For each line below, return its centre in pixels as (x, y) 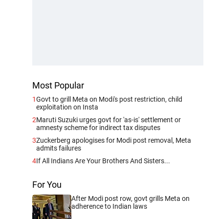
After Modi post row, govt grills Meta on (131, 198)
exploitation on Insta (67, 107)
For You (47, 184)
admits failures (59, 148)
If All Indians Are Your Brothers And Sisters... (103, 161)
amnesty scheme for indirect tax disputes (98, 127)
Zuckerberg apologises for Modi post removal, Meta (114, 140)
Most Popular (58, 85)
